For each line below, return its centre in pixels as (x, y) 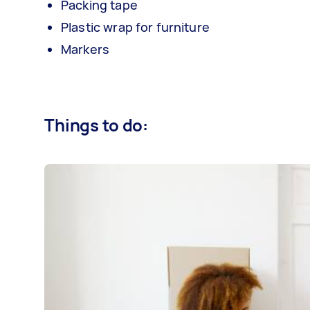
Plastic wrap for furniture (135, 27)
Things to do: (97, 125)
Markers (85, 49)
